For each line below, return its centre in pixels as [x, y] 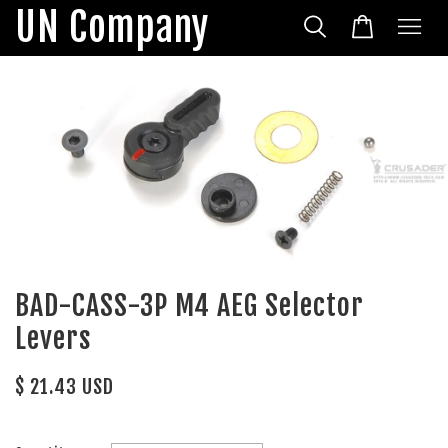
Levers [53, 339]
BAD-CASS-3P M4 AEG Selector [189, 306]
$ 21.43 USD [64, 387]
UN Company [112, 27]
